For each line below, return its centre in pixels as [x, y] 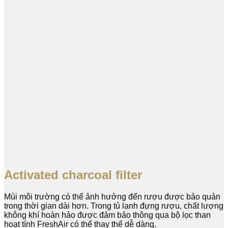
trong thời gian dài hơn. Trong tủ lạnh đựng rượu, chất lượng [114, 206]
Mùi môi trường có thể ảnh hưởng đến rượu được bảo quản [112, 196]
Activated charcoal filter [73, 175]
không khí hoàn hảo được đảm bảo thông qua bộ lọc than [107, 215]
